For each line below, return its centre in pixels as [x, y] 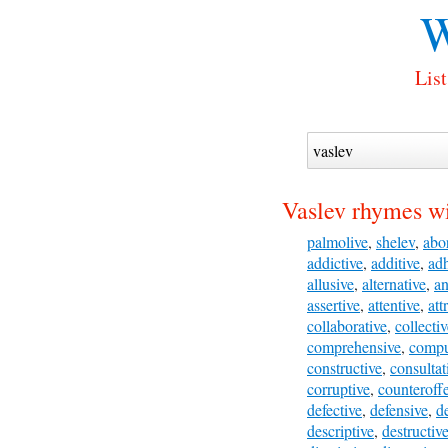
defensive [399, 409]
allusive [330, 283]
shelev [395, 241]
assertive [333, 304]
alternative [394, 283]
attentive [394, 304]
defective [334, 409]
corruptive [338, 388]
